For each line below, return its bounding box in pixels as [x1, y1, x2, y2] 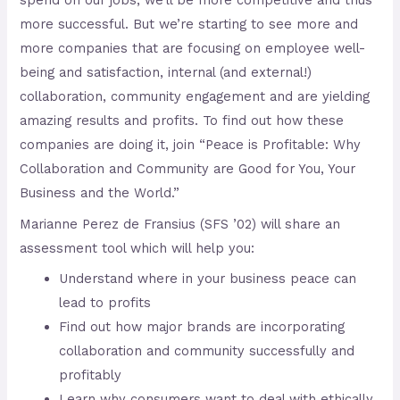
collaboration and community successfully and [59, 343, 355, 360]
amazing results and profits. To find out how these [20, 112, 345, 129]
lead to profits [59, 295, 152, 312]
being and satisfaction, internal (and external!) [20, 64, 312, 81]
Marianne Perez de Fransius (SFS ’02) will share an [20, 215, 341, 232]
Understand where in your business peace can [59, 271, 357, 287]
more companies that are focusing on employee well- [20, 40, 366, 57]
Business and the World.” [20, 185, 180, 202]
